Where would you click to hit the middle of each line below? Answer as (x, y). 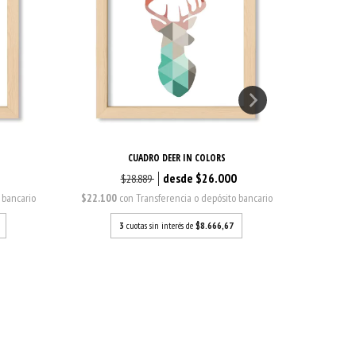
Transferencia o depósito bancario (204, 198)
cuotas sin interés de (161, 226)
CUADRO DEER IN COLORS (176, 158)
